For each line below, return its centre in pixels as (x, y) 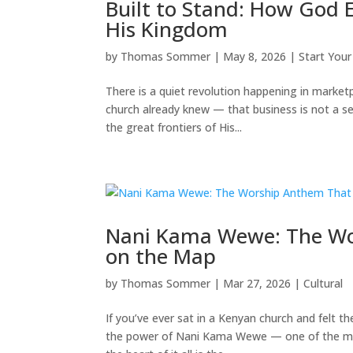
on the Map (161, 256)
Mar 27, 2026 (257, 283)
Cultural (323, 283)
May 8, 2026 (255, 56)
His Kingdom (167, 29)
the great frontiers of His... (174, 127)
